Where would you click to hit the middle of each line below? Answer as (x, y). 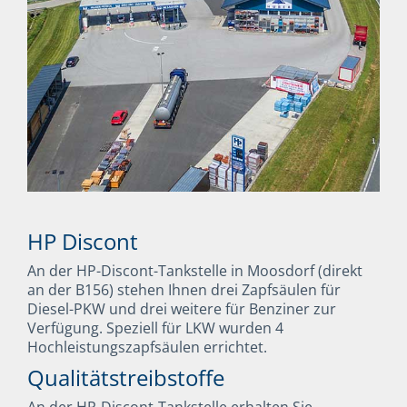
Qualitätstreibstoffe (126, 377)
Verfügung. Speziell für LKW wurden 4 (155, 328)
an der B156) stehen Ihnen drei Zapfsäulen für (184, 289)
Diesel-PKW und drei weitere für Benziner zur (182, 308)
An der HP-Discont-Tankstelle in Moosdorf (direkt (195, 270)
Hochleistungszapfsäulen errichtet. (147, 347)
